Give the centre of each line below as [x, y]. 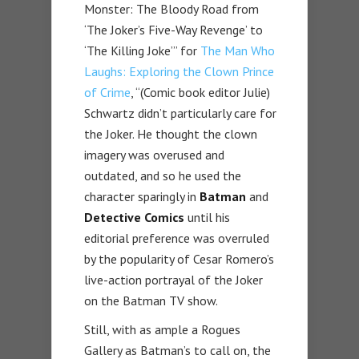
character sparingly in [142, 196]
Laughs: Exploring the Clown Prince [179, 71]
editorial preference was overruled [177, 238]
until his [207, 217]
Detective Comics [134, 217]
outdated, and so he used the [163, 175]
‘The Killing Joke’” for [142, 50]
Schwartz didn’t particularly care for [180, 113]
